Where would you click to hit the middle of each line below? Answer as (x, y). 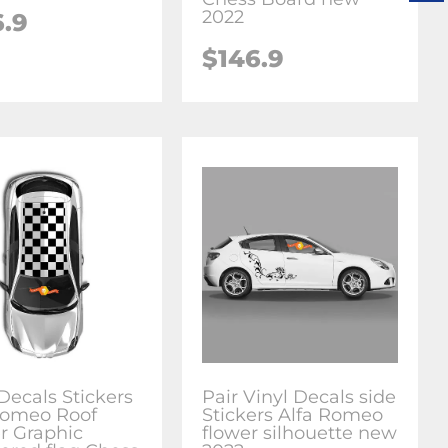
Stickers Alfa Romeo (293, 414)
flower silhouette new (300, 432)
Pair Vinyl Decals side (299, 396)
